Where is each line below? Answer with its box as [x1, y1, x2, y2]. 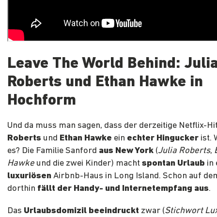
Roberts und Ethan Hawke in [7, 75, 203, 91]
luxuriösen [7, 171, 51, 181]
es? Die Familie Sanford [7, 146, 99, 156]
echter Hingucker [127, 134, 201, 143]
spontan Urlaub [142, 159, 205, 169]
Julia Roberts [158, 146, 210, 156]
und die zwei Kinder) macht [34, 159, 142, 169]
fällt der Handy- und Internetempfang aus [37, 184, 209, 194]
